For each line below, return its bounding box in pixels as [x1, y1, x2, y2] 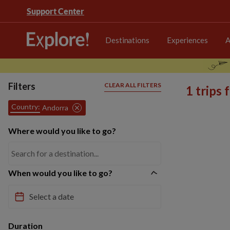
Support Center [27, 6, 84, 16]
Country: [11, 102, 40, 111]
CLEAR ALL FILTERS [104, 81, 161, 89]
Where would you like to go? [8, 126, 116, 136]
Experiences [166, 35, 208, 45]
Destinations [105, 35, 149, 45]
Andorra [42, 103, 68, 112]
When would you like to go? [8, 168, 112, 178]
